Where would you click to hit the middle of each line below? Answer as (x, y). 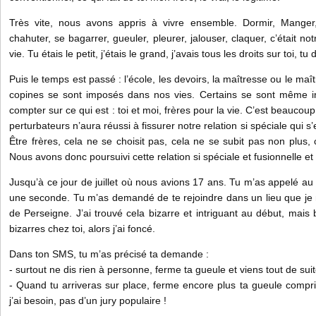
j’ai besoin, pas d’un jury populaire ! (88, 300)
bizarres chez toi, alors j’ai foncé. (84, 229)
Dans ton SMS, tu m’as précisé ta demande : (109, 254)
